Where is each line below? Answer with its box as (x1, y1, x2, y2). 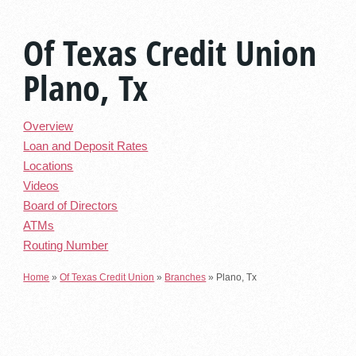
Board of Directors (23, 199, 118, 213)
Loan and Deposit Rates (23, 140, 149, 153)
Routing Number (23, 239, 109, 253)
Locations (23, 160, 74, 173)
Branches (164, 271, 207, 283)
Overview (23, 120, 74, 133)
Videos (23, 180, 60, 193)
